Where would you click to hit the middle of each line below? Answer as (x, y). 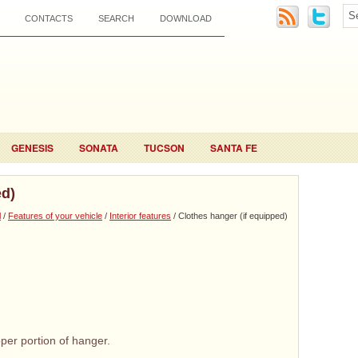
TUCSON (164, 148)
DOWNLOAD (186, 18)
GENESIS (32, 148)
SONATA (99, 148)
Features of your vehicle (55, 216)
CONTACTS (49, 18)
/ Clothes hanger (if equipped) (229, 216)
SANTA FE (234, 148)
